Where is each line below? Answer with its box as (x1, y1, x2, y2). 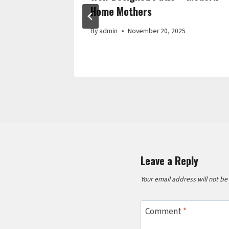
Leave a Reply (141, 153, 198, 169)
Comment (145, 205, 183, 218)
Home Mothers (90, 3, 152, 19)
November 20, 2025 (128, 26, 186, 36)
